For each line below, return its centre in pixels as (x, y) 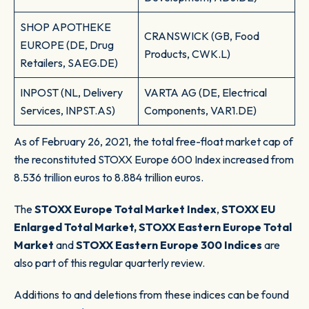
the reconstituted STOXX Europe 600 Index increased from (154, 160)
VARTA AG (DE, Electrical (206, 93)
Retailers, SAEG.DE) (69, 63)
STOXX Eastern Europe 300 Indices (169, 245)
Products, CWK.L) (187, 54)
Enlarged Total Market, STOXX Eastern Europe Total (153, 227)
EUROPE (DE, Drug (67, 45)
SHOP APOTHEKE (66, 27)
